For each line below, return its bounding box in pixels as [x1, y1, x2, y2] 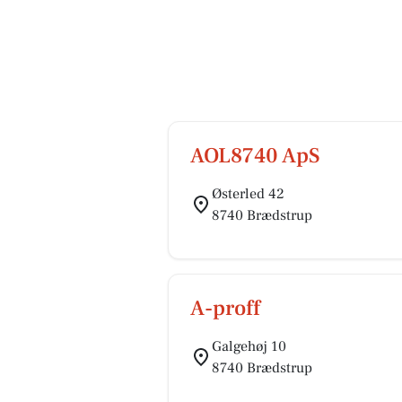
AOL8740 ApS [190, 142, 320, 170]
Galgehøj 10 [212, 337, 286, 355]
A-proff [190, 294, 260, 322]
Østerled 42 [212, 185, 284, 203]
